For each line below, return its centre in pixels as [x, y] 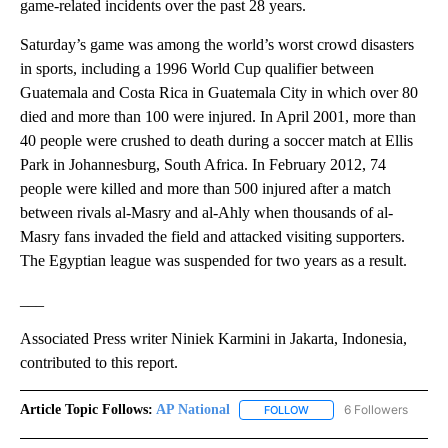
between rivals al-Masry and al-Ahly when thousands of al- [206, 212]
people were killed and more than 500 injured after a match [205, 188]
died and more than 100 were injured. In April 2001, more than [218, 116]
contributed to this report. [99, 362]
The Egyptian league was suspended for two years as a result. [213, 260]
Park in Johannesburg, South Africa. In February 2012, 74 [203, 164]
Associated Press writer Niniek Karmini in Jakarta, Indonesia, [213, 338]
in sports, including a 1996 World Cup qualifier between [197, 68]
